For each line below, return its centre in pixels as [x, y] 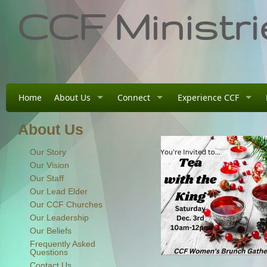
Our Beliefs [51, 230]
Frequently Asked [63, 243]
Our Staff [47, 178]
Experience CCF [208, 97]
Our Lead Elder [59, 191]
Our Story [48, 152]
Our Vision [49, 165]
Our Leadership [59, 217]
